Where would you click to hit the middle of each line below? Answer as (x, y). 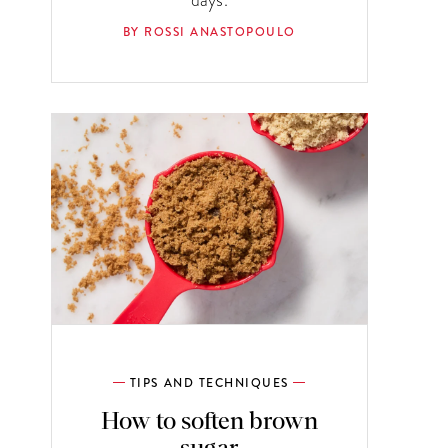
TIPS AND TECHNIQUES (209, 384)
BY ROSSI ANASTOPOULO (209, 32)
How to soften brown (209, 422)
